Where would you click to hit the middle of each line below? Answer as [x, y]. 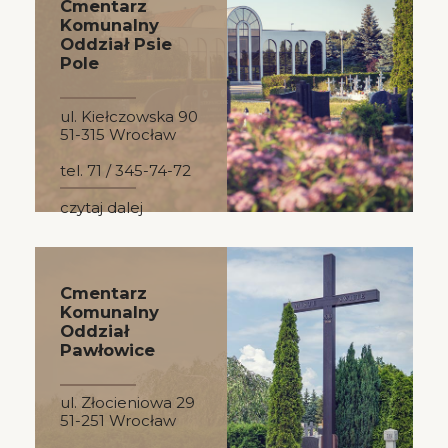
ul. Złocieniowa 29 [127, 403]
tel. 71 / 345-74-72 [125, 170]
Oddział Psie [116, 44]
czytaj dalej [101, 208]
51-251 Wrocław [118, 421]
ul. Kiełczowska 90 [129, 116]
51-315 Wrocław [118, 134]
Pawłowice [107, 349]
